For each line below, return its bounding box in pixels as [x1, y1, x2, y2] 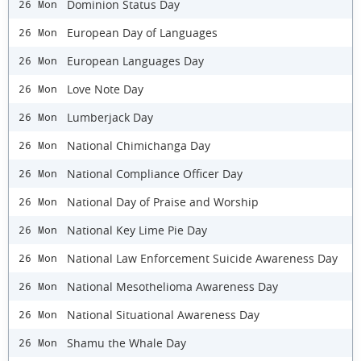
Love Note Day [67, 81, 143, 97]
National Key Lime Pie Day [67, 222, 207, 238]
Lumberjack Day [67, 109, 153, 125]
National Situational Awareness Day [67, 306, 259, 322]
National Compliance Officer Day [67, 165, 243, 181]
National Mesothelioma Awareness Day [67, 278, 278, 294]
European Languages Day [67, 52, 204, 68]
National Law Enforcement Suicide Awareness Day [67, 250, 338, 266]
